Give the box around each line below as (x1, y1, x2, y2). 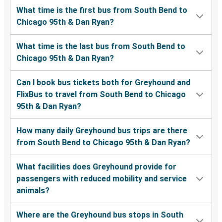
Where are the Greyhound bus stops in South (16, 210, 183, 220)
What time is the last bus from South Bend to (16, 42, 185, 52)
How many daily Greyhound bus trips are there (16, 126, 187, 136)
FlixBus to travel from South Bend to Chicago (16, 90, 186, 100)
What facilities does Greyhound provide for (16, 162, 176, 172)
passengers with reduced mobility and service (16, 174, 187, 184)
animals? (16, 186, 50, 196)
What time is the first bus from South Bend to (16, 5, 187, 15)
